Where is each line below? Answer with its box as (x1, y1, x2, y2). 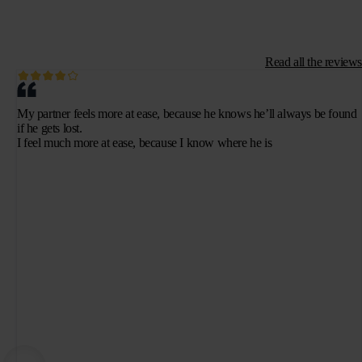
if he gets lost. (17, 121, 82, 136)
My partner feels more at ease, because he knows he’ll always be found (17, 107, 357, 121)
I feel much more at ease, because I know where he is (17, 136, 272, 150)
